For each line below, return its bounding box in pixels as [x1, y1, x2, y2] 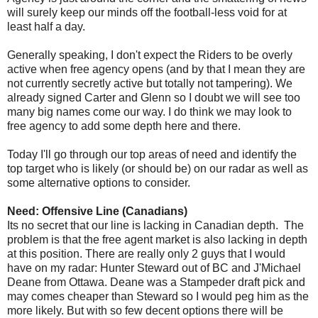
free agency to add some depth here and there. [7, 120, 241, 132]
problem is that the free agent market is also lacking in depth [7, 234, 307, 246]
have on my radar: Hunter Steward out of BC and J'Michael [7, 262, 301, 274]
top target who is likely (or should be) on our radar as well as [7, 163, 308, 175]
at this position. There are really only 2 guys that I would [7, 248, 285, 260]
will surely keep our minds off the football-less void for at [7, 6, 287, 18]
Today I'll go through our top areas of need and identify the [7, 148, 297, 160]
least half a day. [7, 21, 85, 33]
